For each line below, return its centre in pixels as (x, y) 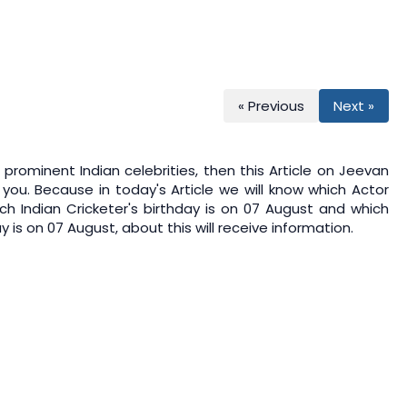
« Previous (271, 105)
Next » (354, 105)
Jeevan (364, 170)
